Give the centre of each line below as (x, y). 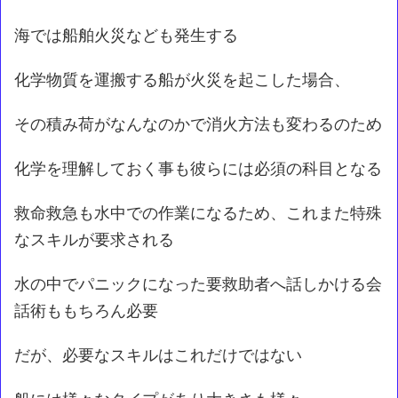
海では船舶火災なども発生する (126, 35)
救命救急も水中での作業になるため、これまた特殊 (198, 212)
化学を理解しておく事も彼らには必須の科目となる (198, 168)
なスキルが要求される (94, 239)
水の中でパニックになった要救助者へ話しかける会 (198, 283)
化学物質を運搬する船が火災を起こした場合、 (182, 79)
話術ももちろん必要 (86, 310)
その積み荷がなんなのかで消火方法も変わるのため (198, 123)
